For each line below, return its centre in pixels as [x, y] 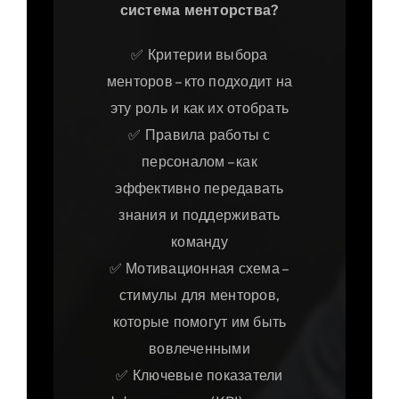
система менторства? [199, 11]
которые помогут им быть [199, 322]
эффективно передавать [199, 189]
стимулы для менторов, [199, 296]
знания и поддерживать [199, 216]
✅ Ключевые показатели [199, 376]
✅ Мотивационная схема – [199, 269]
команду [199, 242]
